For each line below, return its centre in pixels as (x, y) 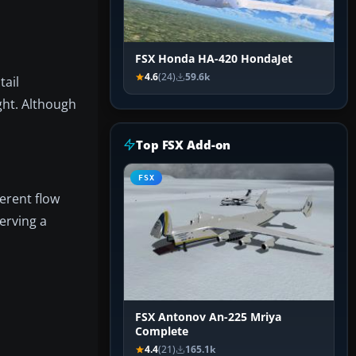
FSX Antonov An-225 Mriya (208, 317)
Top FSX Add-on (184, 145)
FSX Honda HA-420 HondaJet (214, 59)
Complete (162, 332)
